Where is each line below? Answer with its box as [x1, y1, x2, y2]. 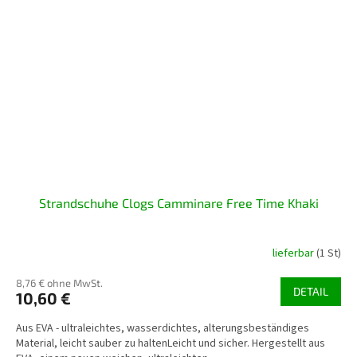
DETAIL [293, 284, 328, 299]
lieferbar [273, 245, 316, 261]
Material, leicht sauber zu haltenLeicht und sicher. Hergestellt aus [16, 335, 325, 352]
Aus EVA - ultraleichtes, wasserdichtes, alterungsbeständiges [16, 320, 309, 337]
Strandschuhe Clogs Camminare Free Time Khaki [38, 195, 319, 211]
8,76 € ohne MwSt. [16, 277, 103, 290]
